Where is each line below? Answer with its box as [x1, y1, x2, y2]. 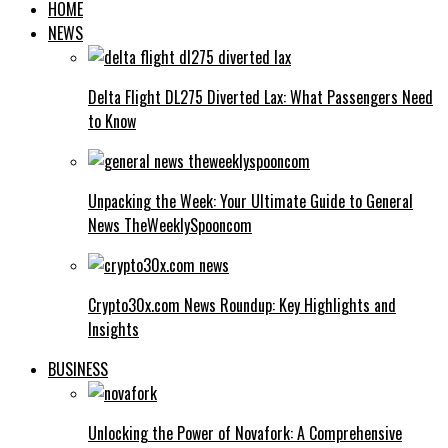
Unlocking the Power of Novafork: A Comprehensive [88, 420, 402, 445]
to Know [88, 108, 136, 133]
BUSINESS [48, 356, 108, 381]
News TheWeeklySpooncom [88, 212, 252, 237]
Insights [88, 316, 139, 341]
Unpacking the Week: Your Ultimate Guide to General [88, 188, 413, 213]
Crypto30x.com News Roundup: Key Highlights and [88, 292, 396, 317]
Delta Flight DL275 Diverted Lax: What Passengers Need [88, 84, 433, 109]
